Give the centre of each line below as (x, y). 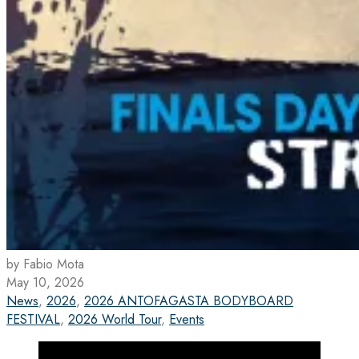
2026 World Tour (115, 319)
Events (187, 319)
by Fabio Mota (45, 264)
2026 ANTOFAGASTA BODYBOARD (189, 301)
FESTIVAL (33, 319)
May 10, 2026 (45, 282)
